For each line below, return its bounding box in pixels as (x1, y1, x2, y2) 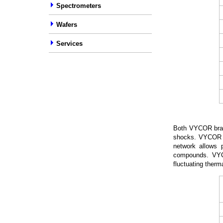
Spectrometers (54, 2, 101, 9)
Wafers (56, 21, 77, 28)
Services (56, 40, 83, 47)
